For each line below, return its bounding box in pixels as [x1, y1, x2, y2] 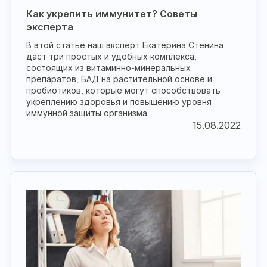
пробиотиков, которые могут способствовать [26, 85, 221, 95]
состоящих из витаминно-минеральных [26, 63, 191, 73]
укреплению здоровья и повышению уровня [26, 97, 212, 107]
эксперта [26, 21, 73, 33]
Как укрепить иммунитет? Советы [26, 8, 197, 20]
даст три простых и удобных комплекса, [26, 51, 197, 61]
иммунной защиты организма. [26, 108, 149, 118]
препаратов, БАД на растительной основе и [26, 74, 212, 84]
